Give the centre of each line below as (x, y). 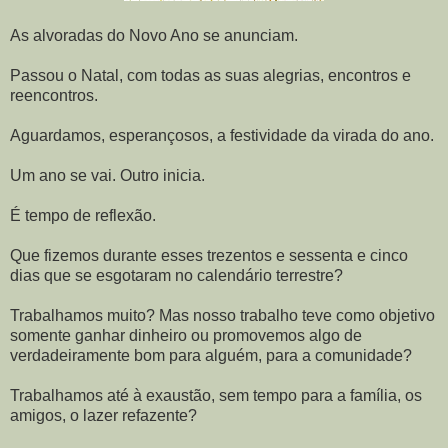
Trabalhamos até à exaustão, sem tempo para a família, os (216, 395)
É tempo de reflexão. (83, 215)
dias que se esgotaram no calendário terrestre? (176, 275)
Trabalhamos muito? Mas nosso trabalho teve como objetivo (222, 315)
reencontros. (54, 95)
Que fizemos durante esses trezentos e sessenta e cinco (209, 255)
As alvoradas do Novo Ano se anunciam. (154, 35)
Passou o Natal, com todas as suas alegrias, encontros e (210, 75)
